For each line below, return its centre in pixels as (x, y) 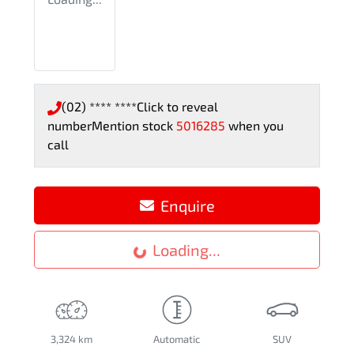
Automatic (177, 339)
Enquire (187, 206)
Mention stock (134, 126)
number (70, 126)
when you (256, 126)
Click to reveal (177, 107)
